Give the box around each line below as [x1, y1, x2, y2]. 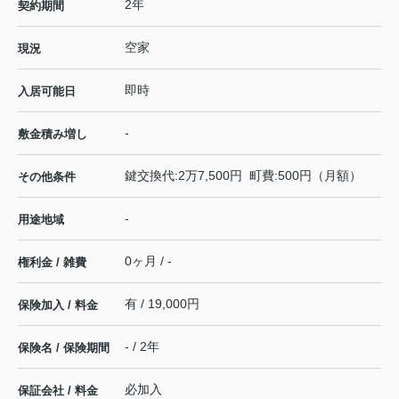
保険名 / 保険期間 [18, 341, 110, 355]
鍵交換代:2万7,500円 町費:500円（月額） [125, 168, 362, 183]
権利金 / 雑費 [18, 256, 86, 270]
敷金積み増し [18, 127, 87, 142]
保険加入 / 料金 [18, 298, 98, 313]
